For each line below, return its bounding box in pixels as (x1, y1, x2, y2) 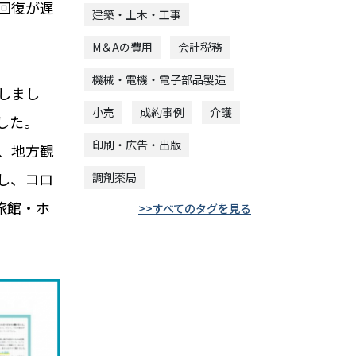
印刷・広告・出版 (92, 136, 181, 153)
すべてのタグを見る (153, 199, 251, 216)
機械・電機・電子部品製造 (92, 71, 226, 87)
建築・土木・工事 (92, 6, 181, 22)
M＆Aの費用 (92, 38, 153, 55)
